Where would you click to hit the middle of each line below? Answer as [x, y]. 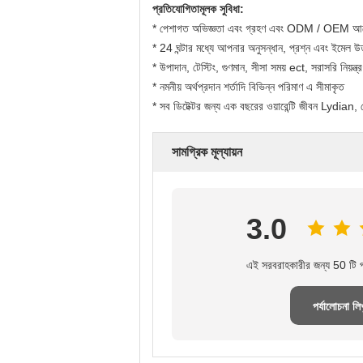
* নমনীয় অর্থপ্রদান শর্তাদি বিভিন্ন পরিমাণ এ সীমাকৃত [248, 87]
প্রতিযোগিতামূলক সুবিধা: [198, 9]
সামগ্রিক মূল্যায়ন [207, 152]
